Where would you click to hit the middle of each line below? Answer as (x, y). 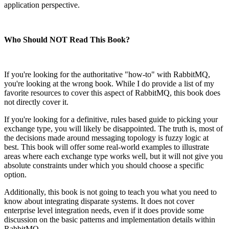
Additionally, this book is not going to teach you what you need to (110, 192)
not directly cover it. (37, 102)
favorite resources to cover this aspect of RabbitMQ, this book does (112, 93)
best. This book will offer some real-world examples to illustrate (107, 147)
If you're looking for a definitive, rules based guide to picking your (111, 119)
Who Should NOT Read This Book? (67, 39)
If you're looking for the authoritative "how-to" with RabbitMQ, (107, 74)
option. (15, 174)
